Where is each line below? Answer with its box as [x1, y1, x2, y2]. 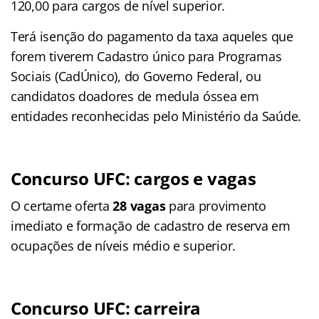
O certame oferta [11, 197, 113, 214]
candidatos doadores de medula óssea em [11, 87, 259, 105]
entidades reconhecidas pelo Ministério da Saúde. [11, 107, 302, 125]
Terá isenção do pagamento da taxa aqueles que [11, 27, 293, 45]
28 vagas [113, 197, 166, 214]
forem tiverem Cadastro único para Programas [11, 47, 282, 65]
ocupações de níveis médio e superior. [11, 236, 236, 254]
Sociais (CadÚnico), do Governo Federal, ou [11, 67, 261, 85]
